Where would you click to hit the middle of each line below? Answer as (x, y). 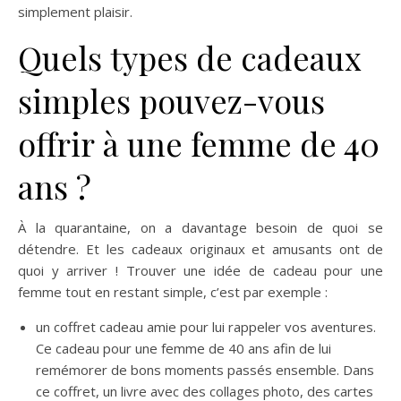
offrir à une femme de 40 (199, 144)
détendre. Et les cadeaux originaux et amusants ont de (200, 249)
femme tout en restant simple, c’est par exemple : (173, 292)
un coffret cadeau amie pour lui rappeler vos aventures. (206, 327)
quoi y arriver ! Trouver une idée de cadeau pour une (200, 271)
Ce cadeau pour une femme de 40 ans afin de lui (183, 349)
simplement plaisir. (75, 12)
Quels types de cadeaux (190, 58)
